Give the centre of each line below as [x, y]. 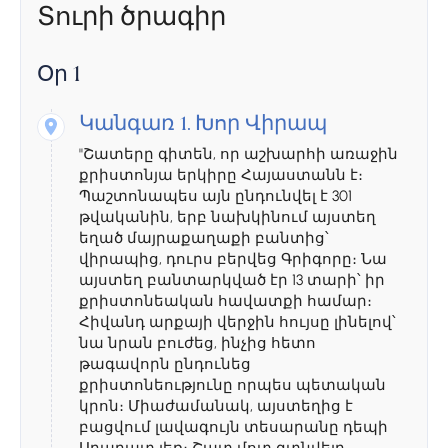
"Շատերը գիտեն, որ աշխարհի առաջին [238, 154]
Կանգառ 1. [135, 126]
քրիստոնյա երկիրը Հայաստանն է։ [221, 175]
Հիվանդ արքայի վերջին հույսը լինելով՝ [237, 322]
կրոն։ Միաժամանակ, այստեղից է [216, 406]
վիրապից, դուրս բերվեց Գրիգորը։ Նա [233, 259]
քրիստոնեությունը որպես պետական [232, 385]
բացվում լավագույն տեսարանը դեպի [233, 427]
